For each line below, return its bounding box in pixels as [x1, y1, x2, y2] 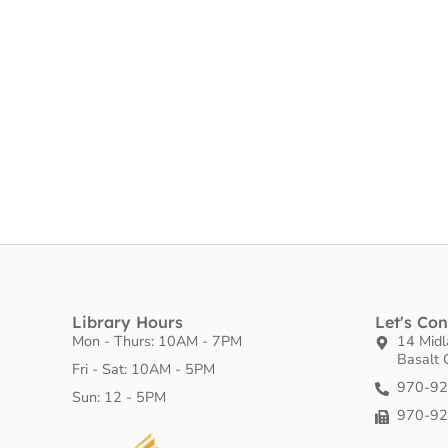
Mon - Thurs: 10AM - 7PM [72, 330, 242, 351]
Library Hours [72, 311, 183, 332]
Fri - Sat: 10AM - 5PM [72, 358, 215, 379]
